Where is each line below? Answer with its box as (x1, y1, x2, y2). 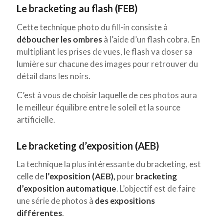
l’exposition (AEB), (45, 171, 117, 182)
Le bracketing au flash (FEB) (16, 2, 138, 15)
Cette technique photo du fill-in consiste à (16, 22, 168, 32)
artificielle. (16, 114, 55, 125)
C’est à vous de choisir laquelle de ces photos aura (16, 89, 197, 100)
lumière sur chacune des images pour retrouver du (16, 58, 198, 69)
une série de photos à (16, 196, 95, 206)
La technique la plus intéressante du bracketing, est (16, 159, 201, 170)
